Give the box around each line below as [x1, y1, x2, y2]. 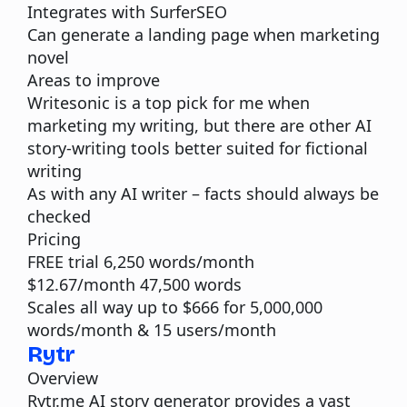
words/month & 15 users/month [27, 318, 276, 341]
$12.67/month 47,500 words [27, 273, 242, 295]
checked [27, 204, 91, 227]
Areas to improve [27, 68, 160, 91]
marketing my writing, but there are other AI [27, 114, 372, 136]
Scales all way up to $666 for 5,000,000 [27, 295, 323, 318]
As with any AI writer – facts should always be [27, 182, 379, 204]
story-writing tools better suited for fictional [27, 136, 368, 159]
